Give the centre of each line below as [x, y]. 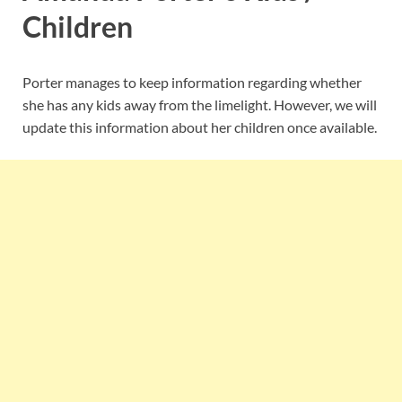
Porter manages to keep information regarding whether [192, 82]
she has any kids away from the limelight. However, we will [200, 104]
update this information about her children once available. [200, 127]
